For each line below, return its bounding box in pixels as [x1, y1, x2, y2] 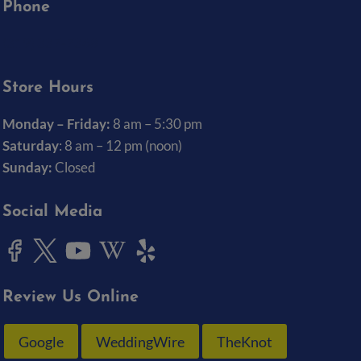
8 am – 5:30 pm [110, 115, 202, 133]
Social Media [2, 204, 102, 221]
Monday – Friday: [2, 115, 110, 133]
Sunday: [2, 159, 52, 176]
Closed [52, 159, 96, 176]
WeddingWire [96, 332, 185, 351]
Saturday [2, 137, 59, 155]
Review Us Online [2, 289, 139, 306]
